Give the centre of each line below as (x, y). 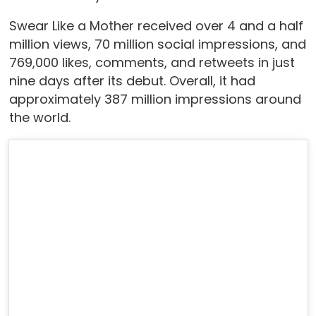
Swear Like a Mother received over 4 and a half (156, 26)
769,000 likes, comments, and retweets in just (152, 63)
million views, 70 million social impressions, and (157, 44)
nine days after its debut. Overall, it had (132, 81)
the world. (39, 118)
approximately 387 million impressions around (155, 99)
